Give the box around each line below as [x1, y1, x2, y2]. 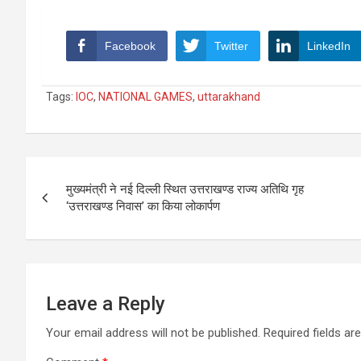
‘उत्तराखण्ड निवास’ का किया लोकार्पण [66, 199, 220, 214]
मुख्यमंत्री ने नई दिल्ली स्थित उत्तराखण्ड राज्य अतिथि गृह [66, 182, 304, 197]
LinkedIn [307, 39, 351, 53]
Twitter [214, 39, 248, 53]
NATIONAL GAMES [98, 90, 193, 104]
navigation [25, 190, 145, 222]
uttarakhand [197, 90, 260, 104]
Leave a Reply [46, 293, 165, 316]
